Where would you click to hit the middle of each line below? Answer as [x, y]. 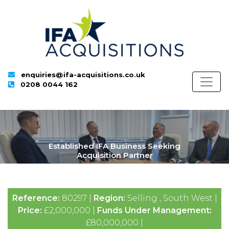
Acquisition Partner [114, 155]
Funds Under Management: [154, 210]
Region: [110, 198]
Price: [31, 210]
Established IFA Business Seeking [114, 146]
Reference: [37, 198]
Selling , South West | [172, 198]
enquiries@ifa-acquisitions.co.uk [83, 75]
